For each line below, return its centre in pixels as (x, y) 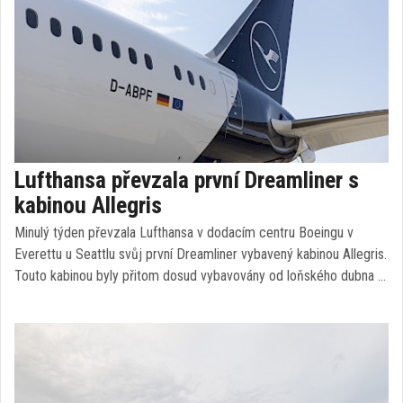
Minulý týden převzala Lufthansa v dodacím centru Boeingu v (184, 233)
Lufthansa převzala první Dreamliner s (187, 180)
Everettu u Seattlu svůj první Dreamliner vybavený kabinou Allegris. (201, 254)
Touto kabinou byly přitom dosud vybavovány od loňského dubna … (200, 276)
